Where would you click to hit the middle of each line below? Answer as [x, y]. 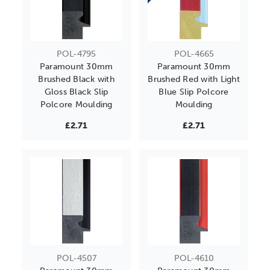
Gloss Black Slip [76, 92]
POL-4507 [76, 259]
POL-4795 [76, 54]
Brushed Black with [76, 80]
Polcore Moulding [76, 105]
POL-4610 [194, 259]
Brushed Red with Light [194, 80]
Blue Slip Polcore [194, 92]
